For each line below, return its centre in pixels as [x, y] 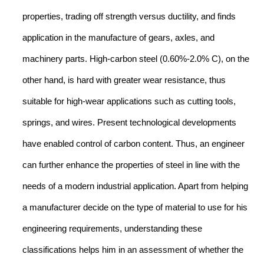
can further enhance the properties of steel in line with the [131, 165]
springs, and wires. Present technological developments [129, 122]
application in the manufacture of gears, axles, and [118, 37]
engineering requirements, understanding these [112, 228]
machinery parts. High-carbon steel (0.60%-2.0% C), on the [136, 59]
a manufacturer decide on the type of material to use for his [135, 207]
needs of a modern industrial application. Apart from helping [135, 186]
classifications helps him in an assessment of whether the [133, 250]
